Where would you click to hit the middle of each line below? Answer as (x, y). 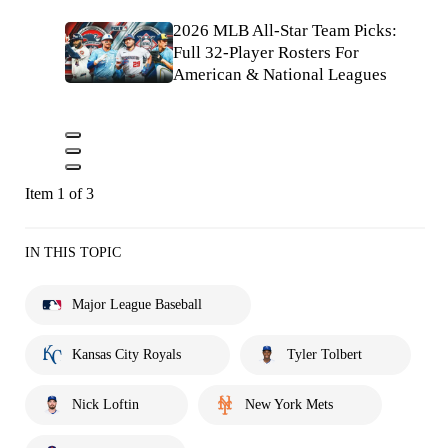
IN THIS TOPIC (73, 252)
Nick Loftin (105, 404)
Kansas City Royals (126, 354)
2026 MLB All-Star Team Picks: (285, 30)
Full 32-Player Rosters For (266, 52)
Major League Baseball (137, 304)
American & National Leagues (280, 74)
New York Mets (289, 404)
